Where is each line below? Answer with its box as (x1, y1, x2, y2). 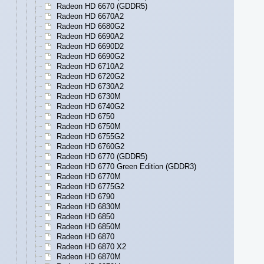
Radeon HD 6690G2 (57, 52, 124, 61)
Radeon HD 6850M (57, 222, 121, 232)
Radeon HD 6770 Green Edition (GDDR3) (57, 162, 196, 171)
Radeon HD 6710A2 (57, 62, 124, 71)
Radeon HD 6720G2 (57, 72, 124, 81)
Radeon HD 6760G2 (57, 142, 124, 151)
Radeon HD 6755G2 (57, 132, 124, 141)
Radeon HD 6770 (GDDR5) (57, 152, 147, 161)
